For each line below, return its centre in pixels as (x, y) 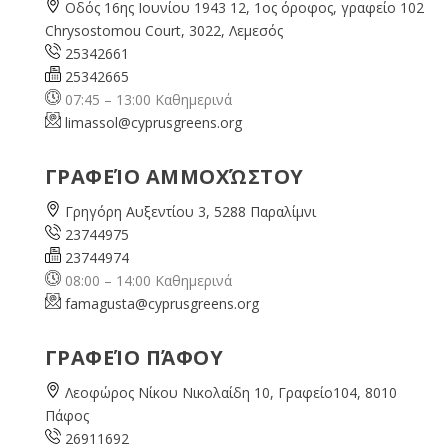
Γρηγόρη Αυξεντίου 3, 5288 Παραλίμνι (190, 211)
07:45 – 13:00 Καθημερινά (146, 99)
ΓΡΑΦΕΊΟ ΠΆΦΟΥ (134, 357)
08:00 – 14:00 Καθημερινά (146, 280)
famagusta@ (106, 303)
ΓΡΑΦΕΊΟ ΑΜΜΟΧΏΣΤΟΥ (174, 176)
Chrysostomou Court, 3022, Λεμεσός (163, 30)
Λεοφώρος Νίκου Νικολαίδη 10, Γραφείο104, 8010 (230, 392)
